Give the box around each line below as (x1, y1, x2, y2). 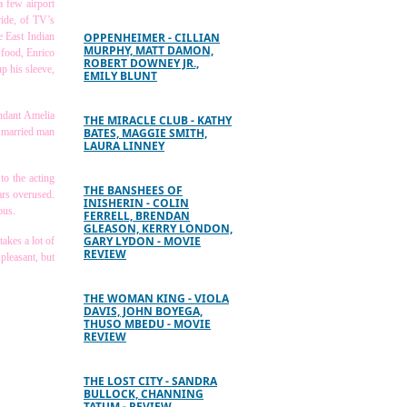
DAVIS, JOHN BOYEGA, (84, 303, 203, 319)
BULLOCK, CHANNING (84, 386, 203, 402)
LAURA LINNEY (84, 138, 164, 154)
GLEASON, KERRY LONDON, (84, 221, 233, 236)
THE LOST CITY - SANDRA (84, 373, 217, 389)
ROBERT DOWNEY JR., (84, 55, 199, 71)
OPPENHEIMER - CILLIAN (84, 30, 220, 45)
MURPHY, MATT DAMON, (84, 43, 213, 58)
